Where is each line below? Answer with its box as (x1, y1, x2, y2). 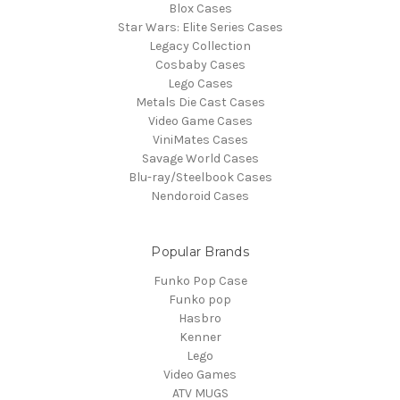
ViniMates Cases (152, 132, 248, 148)
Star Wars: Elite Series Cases (117, 20, 283, 36)
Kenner (179, 329, 221, 346)
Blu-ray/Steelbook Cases (128, 170, 272, 186)
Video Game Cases (147, 113, 253, 129)
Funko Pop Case (153, 273, 247, 289)
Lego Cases (167, 76, 233, 92)
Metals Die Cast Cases (135, 95, 265, 111)
